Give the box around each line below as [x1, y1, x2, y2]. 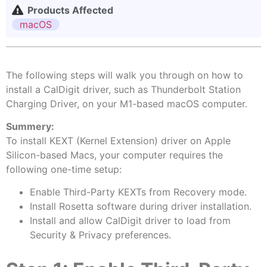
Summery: [6, 120, 54, 133]
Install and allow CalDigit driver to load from [30, 215, 231, 227]
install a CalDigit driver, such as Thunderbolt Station [6, 83, 241, 95]
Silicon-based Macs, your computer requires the [6, 149, 223, 162]
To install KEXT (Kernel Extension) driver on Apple [6, 135, 231, 147]
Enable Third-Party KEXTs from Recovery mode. [30, 186, 247, 198]
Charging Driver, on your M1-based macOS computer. [6, 97, 247, 110]
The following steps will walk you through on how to [6, 69, 243, 81]
